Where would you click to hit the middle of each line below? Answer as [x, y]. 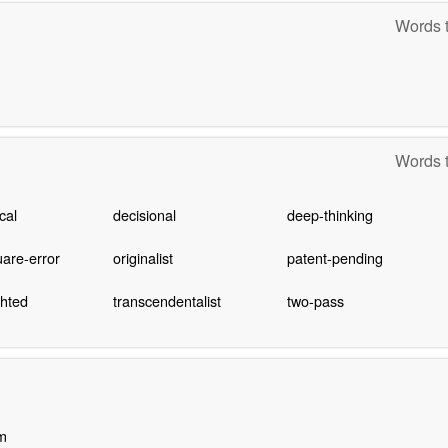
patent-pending [334, 258]
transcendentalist [166, 301]
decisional [144, 215]
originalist [142, 258]
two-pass [315, 301]
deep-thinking [329, 215]
